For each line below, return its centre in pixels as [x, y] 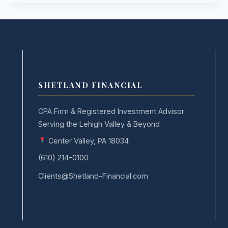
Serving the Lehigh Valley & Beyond [99, 124]
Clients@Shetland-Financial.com [93, 176]
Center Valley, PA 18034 [88, 140]
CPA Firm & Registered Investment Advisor [111, 111]
